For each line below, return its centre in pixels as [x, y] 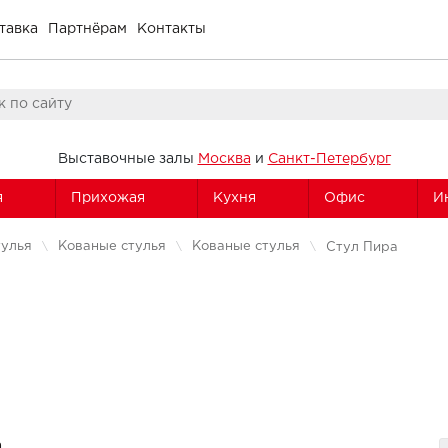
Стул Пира [362, 247]
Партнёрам [87, 29]
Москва [224, 158]
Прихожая [108, 197]
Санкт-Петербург [329, 158]
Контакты [171, 29]
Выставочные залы [127, 158]
